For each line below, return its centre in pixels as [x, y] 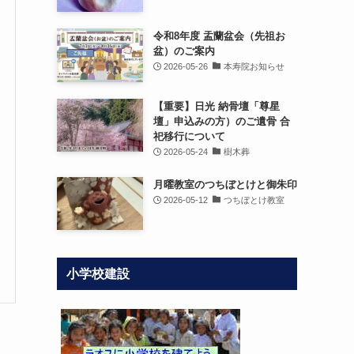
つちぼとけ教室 [254, 200]
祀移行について [189, 136]
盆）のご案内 [184, 51]
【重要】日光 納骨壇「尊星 [216, 106]
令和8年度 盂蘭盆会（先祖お [219, 36]
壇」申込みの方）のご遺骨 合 [221, 121]
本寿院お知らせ [254, 67]
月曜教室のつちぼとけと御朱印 [225, 184]
